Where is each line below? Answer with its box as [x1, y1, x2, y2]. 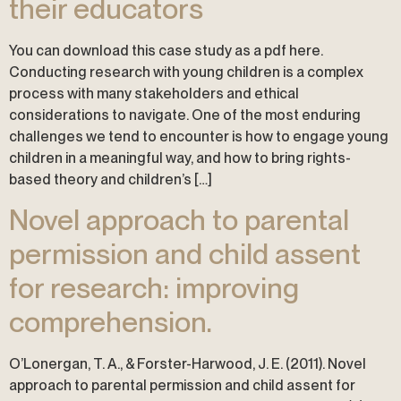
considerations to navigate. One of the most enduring [9, 106, 361, 124]
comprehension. [9, 304, 212, 340]
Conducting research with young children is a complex [9, 63, 363, 81]
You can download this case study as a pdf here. [9, 41, 323, 59]
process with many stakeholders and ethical [9, 84, 299, 102]
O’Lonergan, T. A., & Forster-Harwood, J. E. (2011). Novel [9, 355, 366, 373]
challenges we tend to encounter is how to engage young [9, 127, 388, 145]
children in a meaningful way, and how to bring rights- [9, 149, 351, 166]
